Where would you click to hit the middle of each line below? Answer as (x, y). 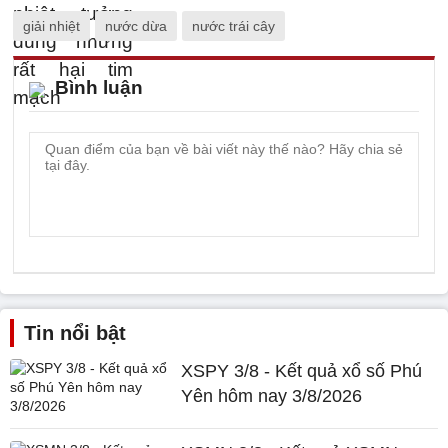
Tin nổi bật (75, 333)
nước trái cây (233, 26)
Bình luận (99, 87)
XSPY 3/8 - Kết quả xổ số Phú (302, 371)
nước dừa (136, 26)
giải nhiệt (51, 26)
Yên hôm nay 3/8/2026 (272, 396)
